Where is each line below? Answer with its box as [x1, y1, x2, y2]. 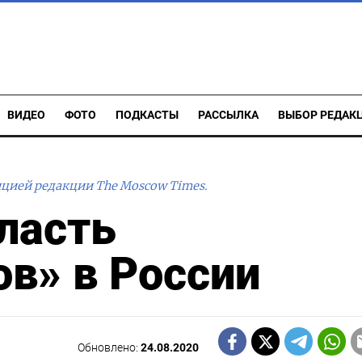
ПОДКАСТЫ [116, 108, 179, 122]
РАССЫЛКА [198, 108, 259, 122]
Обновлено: [78, 341, 141, 355]
